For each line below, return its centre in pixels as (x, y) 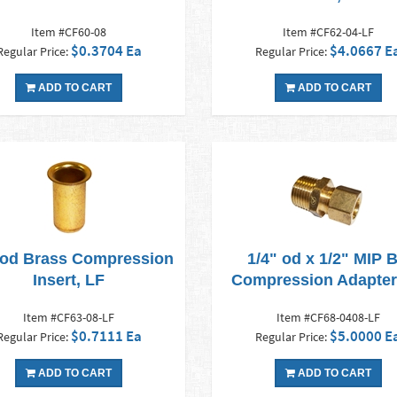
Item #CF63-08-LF (69, 318)
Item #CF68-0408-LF (328, 318)
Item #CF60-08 (69, 32)
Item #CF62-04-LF (328, 32)
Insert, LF (69, 280)
